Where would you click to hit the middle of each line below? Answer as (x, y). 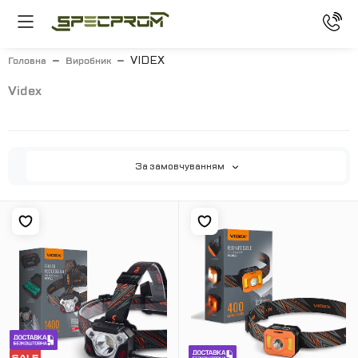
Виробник (88, 61)
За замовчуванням (180, 166)
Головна (27, 61)
